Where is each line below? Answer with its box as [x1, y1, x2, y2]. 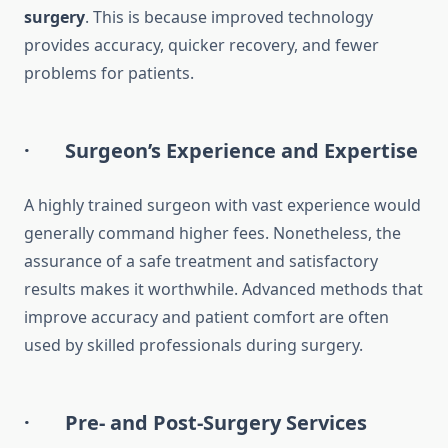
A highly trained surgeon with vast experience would [24, 194, 421, 217]
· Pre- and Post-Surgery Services [24, 409, 367, 437]
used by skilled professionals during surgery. [24, 334, 363, 357]
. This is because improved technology [85, 6, 373, 29]
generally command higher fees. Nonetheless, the [24, 222, 401, 245]
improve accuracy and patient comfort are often [24, 306, 389, 329]
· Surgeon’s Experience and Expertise [24, 137, 418, 165]
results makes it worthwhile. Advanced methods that [24, 278, 423, 301]
